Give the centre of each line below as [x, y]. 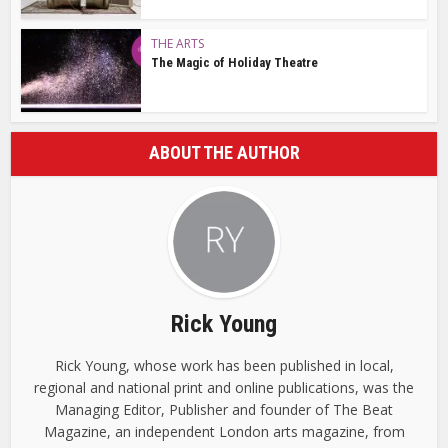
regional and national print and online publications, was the [224, 387]
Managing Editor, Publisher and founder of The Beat [224, 409]
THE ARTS [178, 44]
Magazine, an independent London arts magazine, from [224, 431]
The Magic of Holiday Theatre [235, 63]
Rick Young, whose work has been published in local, [224, 365]
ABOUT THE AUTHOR [224, 152]
